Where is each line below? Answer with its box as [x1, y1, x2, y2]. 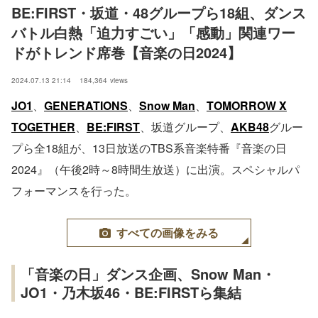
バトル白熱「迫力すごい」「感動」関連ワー [11, 22, 295, 43]
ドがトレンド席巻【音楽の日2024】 [11, 42, 241, 63]
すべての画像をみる [116, 224, 219, 241]
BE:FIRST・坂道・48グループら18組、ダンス [11, 2, 306, 23]
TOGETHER [11, 119, 75, 136]
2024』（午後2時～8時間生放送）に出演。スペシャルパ [11, 161, 300, 178]
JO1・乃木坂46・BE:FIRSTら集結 [21, 282, 241, 303]
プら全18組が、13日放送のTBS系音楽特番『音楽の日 [11, 140, 287, 157]
